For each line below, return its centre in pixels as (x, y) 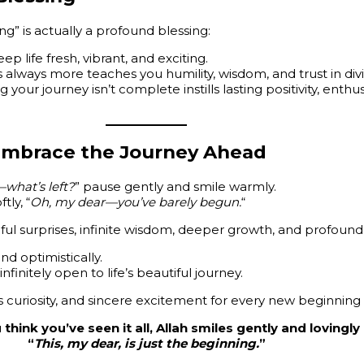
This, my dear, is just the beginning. (146, 344)
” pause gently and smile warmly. (175, 187)
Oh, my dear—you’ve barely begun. (136, 202)
